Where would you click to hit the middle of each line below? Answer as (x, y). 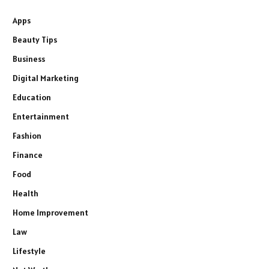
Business (29, 59)
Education (32, 97)
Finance (28, 155)
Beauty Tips (35, 39)
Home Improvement (50, 212)
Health (26, 193)
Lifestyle (29, 251)
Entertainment (41, 116)
